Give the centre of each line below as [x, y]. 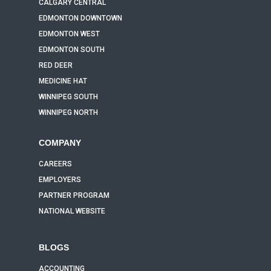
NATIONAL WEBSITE [72, 211]
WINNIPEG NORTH [68, 113]
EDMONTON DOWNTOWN [80, 18]
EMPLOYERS [60, 180]
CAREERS [55, 164]
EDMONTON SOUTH [72, 50]
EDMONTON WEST [69, 34]
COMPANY [60, 143]
